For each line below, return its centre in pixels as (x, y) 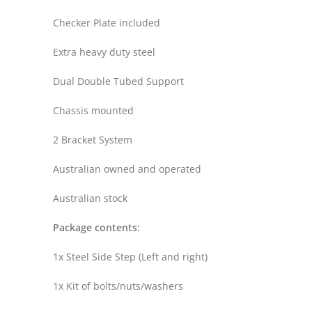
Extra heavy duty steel (104, 52)
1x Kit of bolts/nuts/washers (118, 286)
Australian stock (90, 198)
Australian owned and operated (127, 169)
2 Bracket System (93, 139)
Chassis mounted (93, 110)
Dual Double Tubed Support (118, 81)
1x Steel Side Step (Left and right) (130, 256)
